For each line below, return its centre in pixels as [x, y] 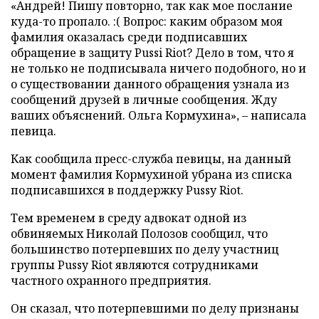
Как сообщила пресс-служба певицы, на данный [151, 159]
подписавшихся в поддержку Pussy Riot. [127, 190]
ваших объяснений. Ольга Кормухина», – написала [158, 115]
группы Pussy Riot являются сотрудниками [135, 265]
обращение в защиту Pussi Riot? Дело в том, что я [152, 53]
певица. [33, 131]
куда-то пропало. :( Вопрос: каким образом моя [147, 21]
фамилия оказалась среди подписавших [129, 37]
